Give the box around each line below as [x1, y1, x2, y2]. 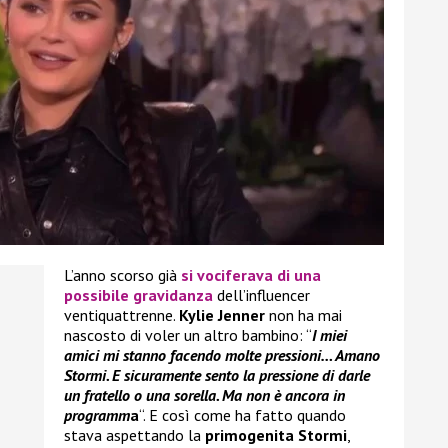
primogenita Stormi [205, 425, 347, 446]
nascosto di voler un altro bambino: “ [64, 325, 312, 346]
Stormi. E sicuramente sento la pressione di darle [64, 365, 370, 386]
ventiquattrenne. [64, 305, 179, 326]
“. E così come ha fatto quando [139, 405, 346, 426]
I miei [312, 325, 347, 346]
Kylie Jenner [179, 305, 265, 326]
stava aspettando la [64, 425, 205, 446]
